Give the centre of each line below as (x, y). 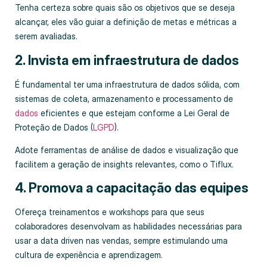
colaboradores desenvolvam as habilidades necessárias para (128, 226)
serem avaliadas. (47, 36)
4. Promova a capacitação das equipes (133, 188)
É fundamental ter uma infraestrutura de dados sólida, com (127, 84)
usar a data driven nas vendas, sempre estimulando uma (121, 241)
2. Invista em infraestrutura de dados (128, 60)
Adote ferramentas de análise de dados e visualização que (127, 150)
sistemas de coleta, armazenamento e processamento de (124, 98)
